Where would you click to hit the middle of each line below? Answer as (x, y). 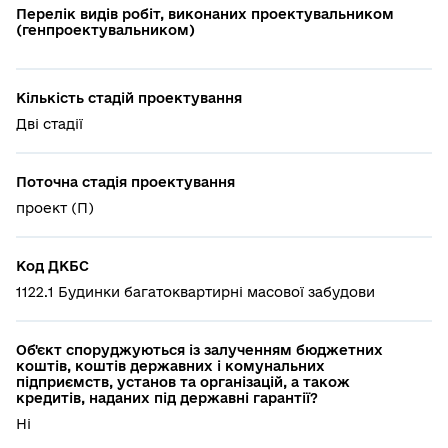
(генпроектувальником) (105, 29)
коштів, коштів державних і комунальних (170, 365)
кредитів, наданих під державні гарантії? (167, 397)
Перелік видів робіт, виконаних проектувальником (205, 13)
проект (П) (55, 207)
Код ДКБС (52, 265)
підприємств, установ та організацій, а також (183, 381)
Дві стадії (49, 123)
